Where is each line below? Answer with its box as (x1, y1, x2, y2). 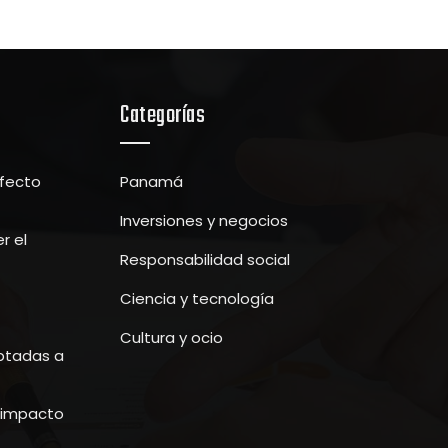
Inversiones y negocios (120, 210, 288, 231)
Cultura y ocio (120, 327, 223, 348)
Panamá (120, 171, 183, 192)
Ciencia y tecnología (120, 288, 274, 309)
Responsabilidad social (120, 249, 290, 270)
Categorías (120, 97, 205, 134)
